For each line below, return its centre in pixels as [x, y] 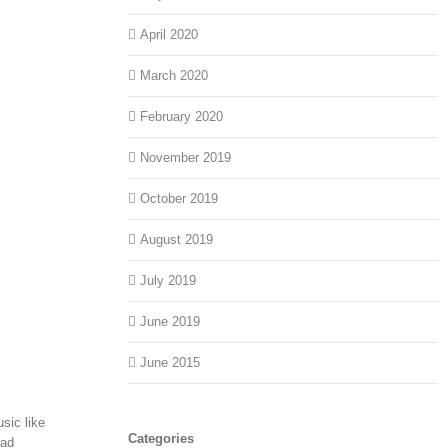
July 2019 [168, 281]
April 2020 [169, 35]
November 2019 [186, 158]
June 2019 [170, 322]
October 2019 [179, 199]
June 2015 [170, 363]
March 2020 [174, 76]
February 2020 [182, 117]
